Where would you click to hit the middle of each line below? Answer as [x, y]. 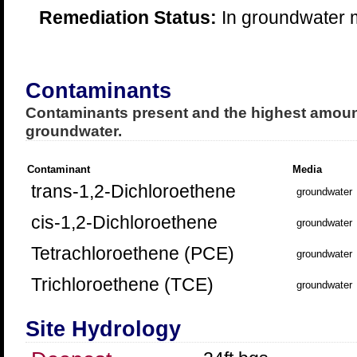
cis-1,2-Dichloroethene [124, 222]
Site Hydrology [103, 329]
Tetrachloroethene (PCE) [132, 253]
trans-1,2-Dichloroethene [133, 191]
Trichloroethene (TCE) [122, 284]
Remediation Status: [127, 18]
